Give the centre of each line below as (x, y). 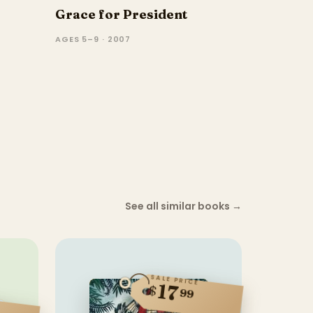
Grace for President (122, 15)
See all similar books (177, 206)
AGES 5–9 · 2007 (93, 39)
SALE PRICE (175, 280)
